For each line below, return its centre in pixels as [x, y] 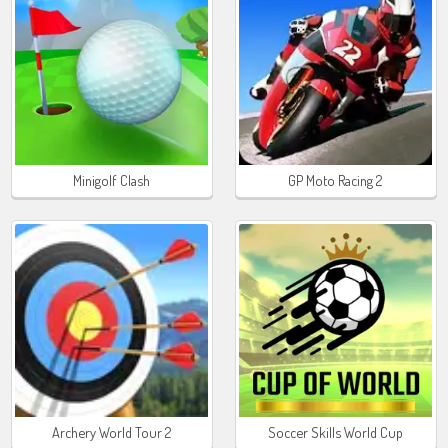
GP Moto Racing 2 [336, 179]
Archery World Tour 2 [111, 432]
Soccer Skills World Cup [336, 432]
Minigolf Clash [112, 179]
